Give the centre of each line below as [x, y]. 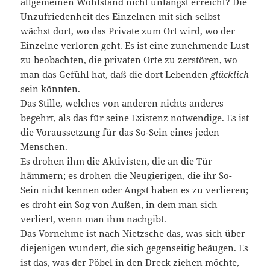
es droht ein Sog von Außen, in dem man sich [119, 205]
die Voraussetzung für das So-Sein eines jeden [120, 132]
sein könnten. [51, 89]
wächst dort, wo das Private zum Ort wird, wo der [128, 31]
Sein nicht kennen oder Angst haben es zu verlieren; [135, 190]
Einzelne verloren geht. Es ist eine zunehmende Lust [135, 46]
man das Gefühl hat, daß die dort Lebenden [116, 74]
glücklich [230, 74]
